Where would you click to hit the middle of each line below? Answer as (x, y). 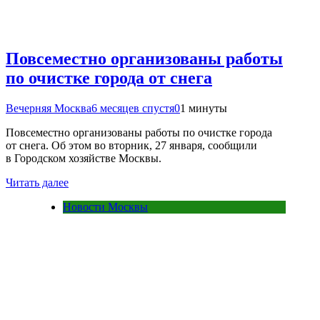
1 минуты (204, 109)
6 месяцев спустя (133, 109)
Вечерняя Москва (49, 109)
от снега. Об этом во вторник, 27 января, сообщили (131, 146)
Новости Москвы (105, 207)
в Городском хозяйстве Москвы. (84, 159)
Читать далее (37, 183)
